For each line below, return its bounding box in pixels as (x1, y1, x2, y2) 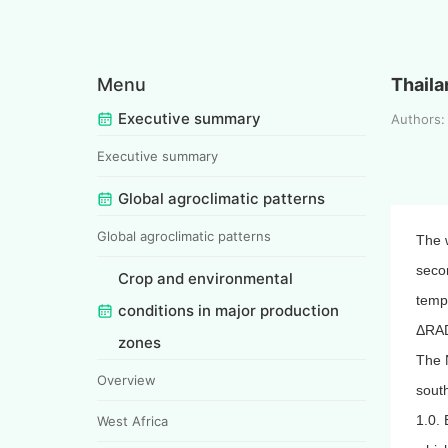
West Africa (97, 412, 168, 429)
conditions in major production (118, 300, 339, 320)
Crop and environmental (118, 268, 293, 288)
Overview (97, 371, 156, 388)
